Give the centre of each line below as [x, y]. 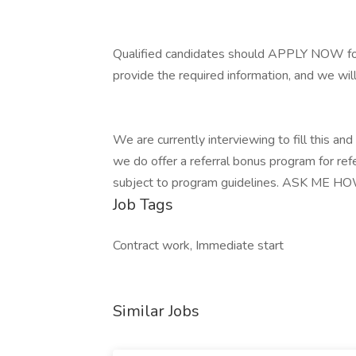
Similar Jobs [156, 311]
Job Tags [143, 205]
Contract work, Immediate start [198, 246]
